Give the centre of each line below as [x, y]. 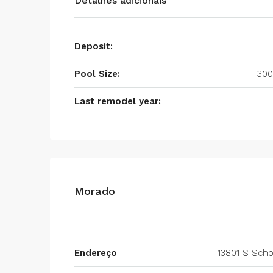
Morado [95, 191]
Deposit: [94, 46]
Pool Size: [97, 74]
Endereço [96, 253]
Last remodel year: [118, 101]
